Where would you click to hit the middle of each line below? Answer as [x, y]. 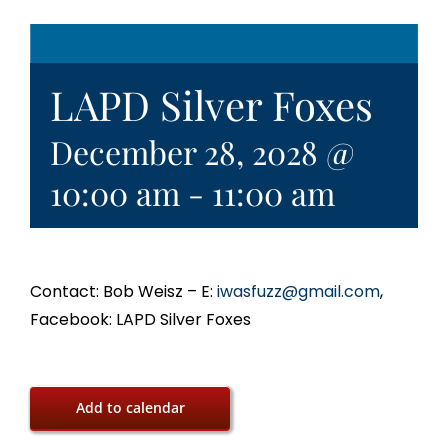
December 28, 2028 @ [202, 152]
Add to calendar [130, 408]
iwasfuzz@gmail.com [296, 292]
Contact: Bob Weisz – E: [121, 292]
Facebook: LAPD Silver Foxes [140, 320]
